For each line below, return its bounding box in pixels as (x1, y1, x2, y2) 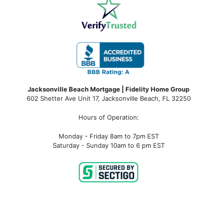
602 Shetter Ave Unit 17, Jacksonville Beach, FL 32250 (26, 94, 191, 103)
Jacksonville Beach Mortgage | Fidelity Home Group (28, 85, 189, 93)
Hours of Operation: (78, 113, 139, 122)
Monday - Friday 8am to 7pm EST (58, 132, 159, 140)
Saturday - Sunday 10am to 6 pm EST (52, 141, 165, 150)
